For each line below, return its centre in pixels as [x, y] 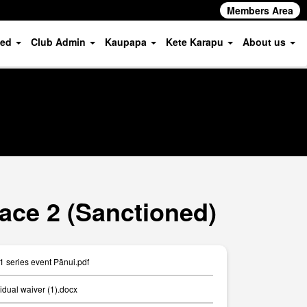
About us [265, 42]
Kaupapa [127, 42]
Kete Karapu [196, 42]
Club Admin [59, 42]
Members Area [260, 10]
